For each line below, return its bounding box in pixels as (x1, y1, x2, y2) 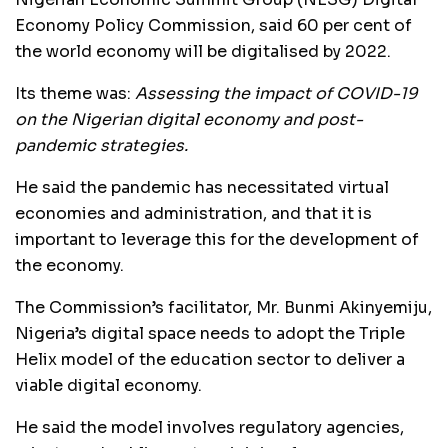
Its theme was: (15, 82, 135, 104)
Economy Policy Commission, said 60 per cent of (15, 14, 412, 36)
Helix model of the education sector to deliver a (15, 348, 405, 370)
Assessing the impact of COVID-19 (135, 82, 418, 104)
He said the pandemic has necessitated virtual (15, 176, 389, 198)
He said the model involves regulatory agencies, (15, 416, 404, 438)
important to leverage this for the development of (15, 228, 419, 250)
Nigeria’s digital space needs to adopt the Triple (15, 322, 405, 344)
